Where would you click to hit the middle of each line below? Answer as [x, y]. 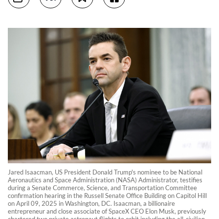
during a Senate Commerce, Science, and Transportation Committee [102, 188]
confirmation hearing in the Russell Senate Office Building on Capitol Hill [107, 196]
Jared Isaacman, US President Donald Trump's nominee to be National [105, 172]
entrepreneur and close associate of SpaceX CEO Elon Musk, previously [107, 211]
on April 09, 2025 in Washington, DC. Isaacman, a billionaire [91, 204]
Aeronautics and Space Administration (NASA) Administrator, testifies [105, 180]
